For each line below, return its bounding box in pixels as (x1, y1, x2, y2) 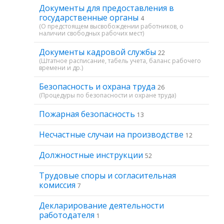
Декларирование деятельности (39, 200, 164, 211)
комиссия (39, 179, 77, 190)
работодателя (39, 209, 96, 220)
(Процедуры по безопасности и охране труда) (39, 91, 176, 99)
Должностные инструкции (39, 149, 145, 160)
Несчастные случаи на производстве (39, 129, 185, 140)
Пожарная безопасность (39, 108, 137, 119)
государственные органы (39, 12, 140, 23)
